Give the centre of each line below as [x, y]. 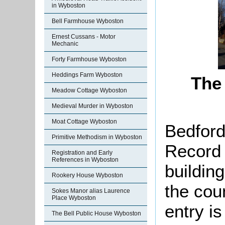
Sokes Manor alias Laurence [91, 191]
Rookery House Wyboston [87, 175]
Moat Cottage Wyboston [84, 122]
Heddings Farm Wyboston [87, 75]
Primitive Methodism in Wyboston [97, 137]
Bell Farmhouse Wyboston [88, 21]
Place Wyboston [74, 198]
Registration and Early [82, 153]
